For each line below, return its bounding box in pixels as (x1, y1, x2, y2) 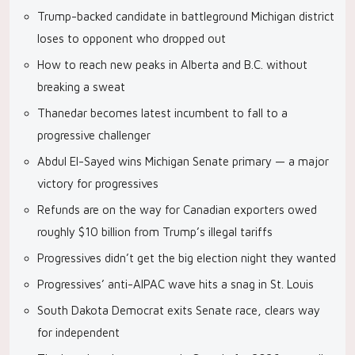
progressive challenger (37, 128, 151, 142)
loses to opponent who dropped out (37, 32, 226, 45)
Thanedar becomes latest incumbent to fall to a (37, 106, 288, 120)
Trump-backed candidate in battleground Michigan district (37, 10, 334, 23)
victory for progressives (37, 177, 158, 190)
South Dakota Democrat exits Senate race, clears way (37, 303, 320, 317)
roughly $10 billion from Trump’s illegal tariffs (37, 225, 273, 239)
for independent (37, 326, 120, 339)
